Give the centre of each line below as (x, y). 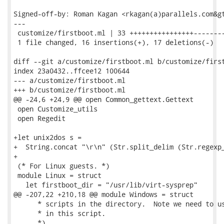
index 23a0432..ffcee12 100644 (71, 71)
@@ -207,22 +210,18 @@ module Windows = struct (103, 194)
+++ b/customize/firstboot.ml (69, 90)
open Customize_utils (55, 109)
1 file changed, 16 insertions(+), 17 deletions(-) (113, 42)
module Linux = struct (57, 175)
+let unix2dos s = (47, 137)
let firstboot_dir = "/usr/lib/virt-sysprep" (105, 185)
